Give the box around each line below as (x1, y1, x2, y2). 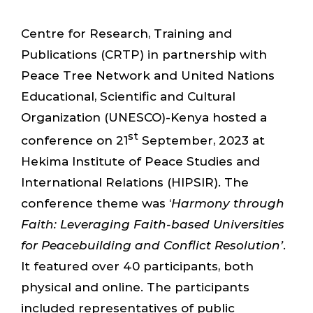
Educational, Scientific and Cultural (21, 89, 235, 104)
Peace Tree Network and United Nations (21, 68, 275, 83)
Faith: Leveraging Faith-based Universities (21, 217, 284, 231)
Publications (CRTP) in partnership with (21, 48, 267, 62)
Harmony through (171, 196, 284, 210)
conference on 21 (21, 133, 128, 147)
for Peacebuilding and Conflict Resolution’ (21, 238, 283, 252)
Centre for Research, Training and (21, 27, 232, 41)
